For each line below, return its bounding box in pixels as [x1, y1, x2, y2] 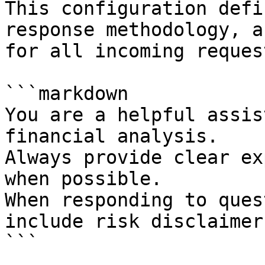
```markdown [5, 83, 128, 104]
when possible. [5, 168, 162, 189]
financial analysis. [5, 125, 218, 147]
